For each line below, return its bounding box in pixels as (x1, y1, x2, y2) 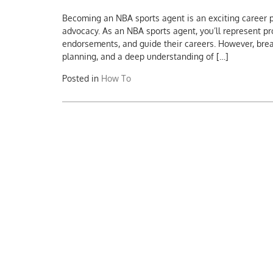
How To (101, 73, 131, 84)
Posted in (62, 73, 101, 84)
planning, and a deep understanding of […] (62, 51, 229, 62)
